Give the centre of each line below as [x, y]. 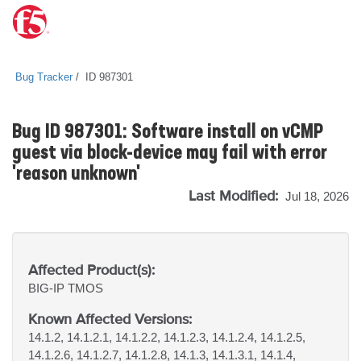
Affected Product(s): [91, 270]
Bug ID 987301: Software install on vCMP [168, 133]
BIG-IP [48, 288]
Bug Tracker [44, 77]
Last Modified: [235, 195]
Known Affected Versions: [110, 319]
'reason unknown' [76, 175]
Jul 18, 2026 [317, 196]
